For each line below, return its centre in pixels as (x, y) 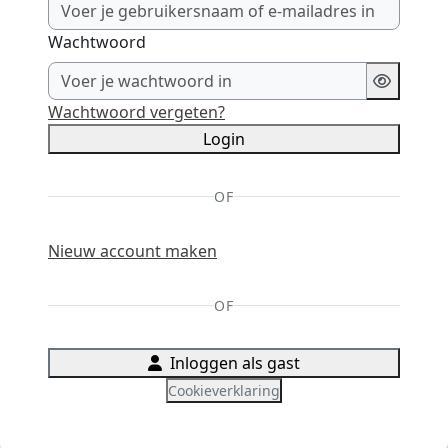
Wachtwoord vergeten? (136, 112)
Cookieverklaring (224, 390)
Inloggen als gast (235, 363)
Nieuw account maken (132, 251)
